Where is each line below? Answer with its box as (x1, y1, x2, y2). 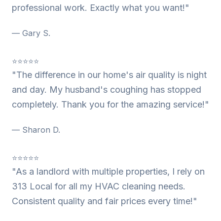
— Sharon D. (12, 125, 60, 135)
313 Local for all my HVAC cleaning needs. (12, 181, 185, 191)
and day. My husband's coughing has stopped (12, 84, 201, 95)
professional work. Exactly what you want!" (12, 2, 189, 13)
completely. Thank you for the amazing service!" (12, 99, 209, 110)
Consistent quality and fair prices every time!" (12, 196, 197, 206)
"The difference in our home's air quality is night (12, 70, 207, 80)
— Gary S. (12, 28, 50, 38)
